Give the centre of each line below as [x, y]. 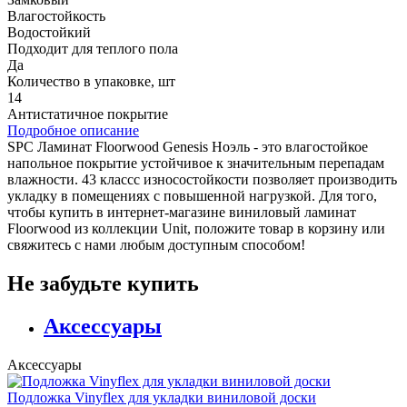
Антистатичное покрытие [88, 114]
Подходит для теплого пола [93, 48]
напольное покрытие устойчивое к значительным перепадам [196, 163]
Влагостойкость [56, 15]
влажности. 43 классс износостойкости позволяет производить [202, 179]
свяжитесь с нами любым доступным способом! [156, 244]
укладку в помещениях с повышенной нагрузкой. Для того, [192, 195]
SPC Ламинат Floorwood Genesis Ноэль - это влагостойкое [188, 146]
